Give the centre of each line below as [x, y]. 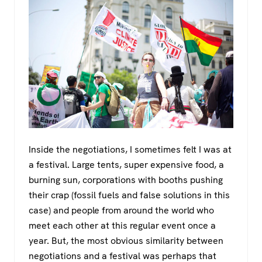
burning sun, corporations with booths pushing [126, 180]
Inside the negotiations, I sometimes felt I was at [130, 149]
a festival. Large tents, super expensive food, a [126, 164]
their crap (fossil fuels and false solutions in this [129, 195]
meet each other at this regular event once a [122, 225]
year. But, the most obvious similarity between [126, 240]
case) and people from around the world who [121, 210]
